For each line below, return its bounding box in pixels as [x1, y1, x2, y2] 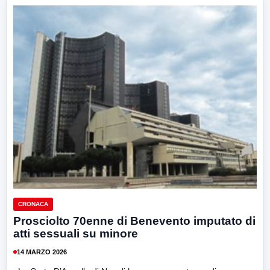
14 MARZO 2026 [17, 248, 67, 256]
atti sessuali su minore [13, 227, 138, 240]
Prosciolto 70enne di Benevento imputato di [13, 215, 256, 228]
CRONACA [18, 201, 48, 208]
